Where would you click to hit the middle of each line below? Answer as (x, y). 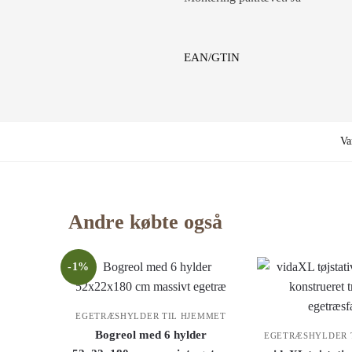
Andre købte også (146, 222)
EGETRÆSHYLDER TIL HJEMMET (151, 316)
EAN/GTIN (211, 58)
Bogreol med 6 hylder (150, 335)
